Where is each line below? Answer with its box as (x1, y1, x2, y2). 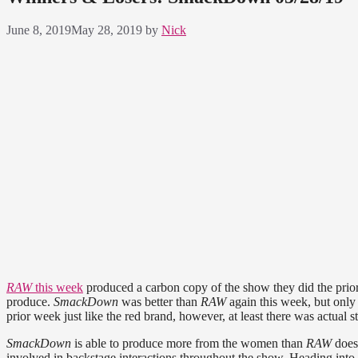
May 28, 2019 (71, 23, 142, 38)
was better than (118, 295, 201, 309)
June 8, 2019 (6, 23, 71, 38)
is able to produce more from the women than (71, 336, 306, 351)
